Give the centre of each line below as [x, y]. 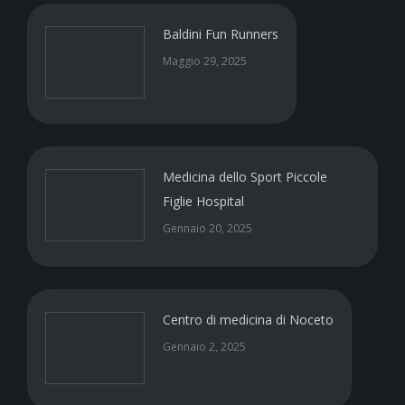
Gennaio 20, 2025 [207, 228]
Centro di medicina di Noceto [248, 320]
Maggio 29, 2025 [205, 61]
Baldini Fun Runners [221, 34]
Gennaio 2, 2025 [204, 347]
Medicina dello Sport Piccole [245, 177]
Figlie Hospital [203, 201]
